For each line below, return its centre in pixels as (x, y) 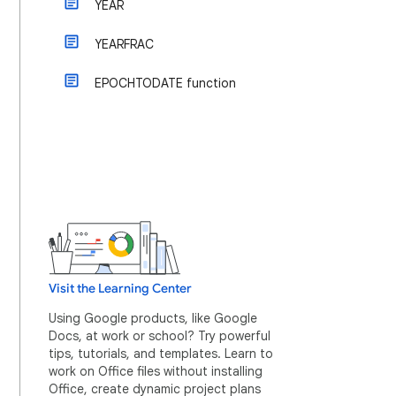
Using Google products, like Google (153, 318)
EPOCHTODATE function (165, 83)
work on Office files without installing (156, 371)
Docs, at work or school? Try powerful (160, 336)
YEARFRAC (124, 44)
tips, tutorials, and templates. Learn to (161, 354)
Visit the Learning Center (120, 289)
